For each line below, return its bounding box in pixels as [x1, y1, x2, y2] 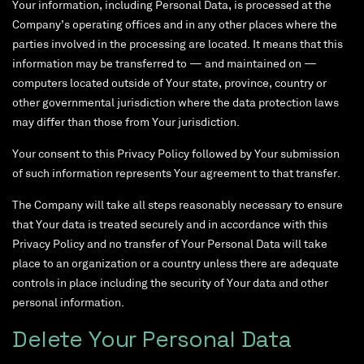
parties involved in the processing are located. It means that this [12, 39, 343, 52]
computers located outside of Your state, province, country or [12, 78, 327, 91]
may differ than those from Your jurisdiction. [12, 117, 240, 130]
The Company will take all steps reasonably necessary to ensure [12, 200, 343, 213]
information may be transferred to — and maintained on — [12, 58, 317, 71]
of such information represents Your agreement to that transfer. [12, 168, 340, 181]
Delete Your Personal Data [12, 324, 292, 354]
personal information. [12, 297, 124, 310]
